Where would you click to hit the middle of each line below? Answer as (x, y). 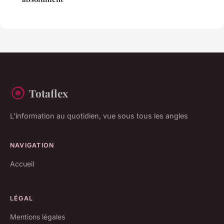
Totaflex (48, 93)
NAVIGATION (32, 145)
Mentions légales (37, 216)
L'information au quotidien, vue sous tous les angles (99, 115)
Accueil (22, 163)
